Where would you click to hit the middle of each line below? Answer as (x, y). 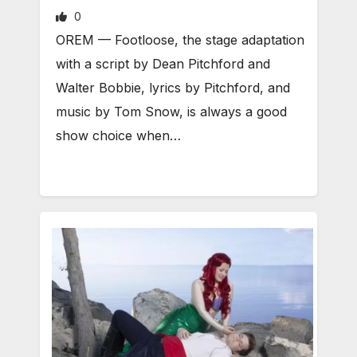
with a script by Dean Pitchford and (163, 64)
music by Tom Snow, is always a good (171, 112)
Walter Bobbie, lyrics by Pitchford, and (173, 88)
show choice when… (118, 136)
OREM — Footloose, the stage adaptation (180, 40)
